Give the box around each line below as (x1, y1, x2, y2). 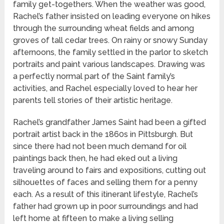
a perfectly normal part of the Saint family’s (13, 71, 175, 81)
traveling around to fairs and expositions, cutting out (13, 165, 206, 175)
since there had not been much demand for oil (13, 141, 187, 151)
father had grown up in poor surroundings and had (13, 201, 198, 211)
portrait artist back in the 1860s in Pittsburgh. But (13, 129, 193, 139)
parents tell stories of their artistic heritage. (13, 95, 173, 105)
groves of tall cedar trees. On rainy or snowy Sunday (13, 35, 208, 45)
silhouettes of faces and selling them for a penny (13, 177, 198, 187)
